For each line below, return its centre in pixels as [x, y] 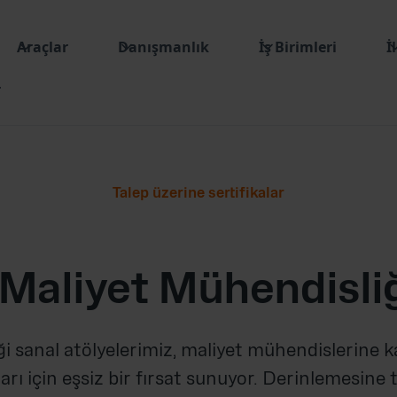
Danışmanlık [163, 47]
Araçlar [43, 47]
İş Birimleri [298, 47]
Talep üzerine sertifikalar [198, 193]
